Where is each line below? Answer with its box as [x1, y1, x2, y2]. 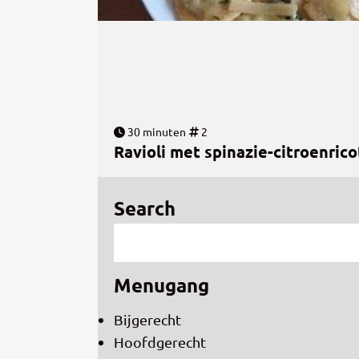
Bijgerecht [114, 311, 181, 329]
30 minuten [125, 124, 186, 139]
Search [114, 196, 175, 221]
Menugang [114, 272, 209, 298]
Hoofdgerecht [114, 333, 206, 351]
